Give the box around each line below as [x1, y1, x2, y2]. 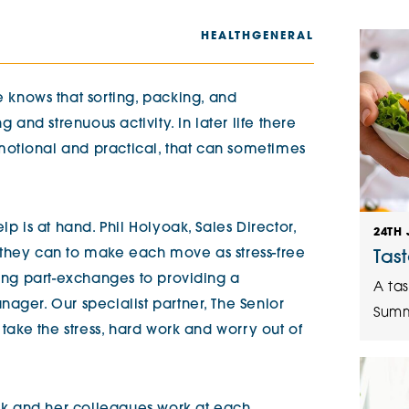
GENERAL [252, 31, 314, 42]
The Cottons [130, 15, 204, 26]
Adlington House [130, 73, 236, 85]
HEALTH [201, 31, 252, 42]
